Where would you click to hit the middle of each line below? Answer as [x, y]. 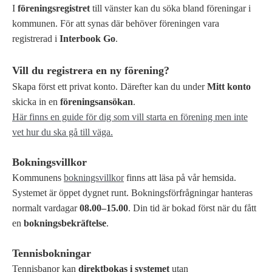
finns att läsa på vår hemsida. [180, 177]
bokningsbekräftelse [65, 223]
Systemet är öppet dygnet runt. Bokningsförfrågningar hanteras [132, 192]
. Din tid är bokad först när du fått [192, 208]
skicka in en [36, 101]
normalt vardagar [46, 208]
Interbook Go [87, 38]
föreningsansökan [97, 101]
